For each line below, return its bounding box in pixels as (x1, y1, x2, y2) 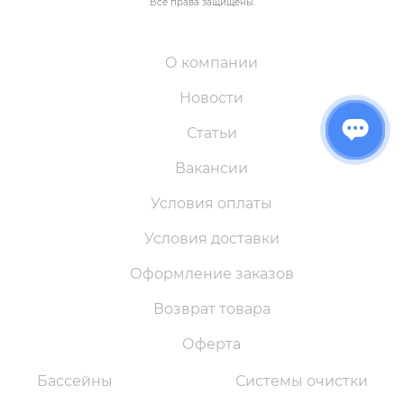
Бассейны (37, 372, 113, 390)
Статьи (186, 124, 237, 142)
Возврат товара (152, 300, 271, 317)
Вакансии (175, 160, 248, 177)
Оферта (182, 335, 241, 353)
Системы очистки (235, 372, 368, 390)
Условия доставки (143, 230, 280, 247)
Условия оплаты (151, 195, 272, 212)
